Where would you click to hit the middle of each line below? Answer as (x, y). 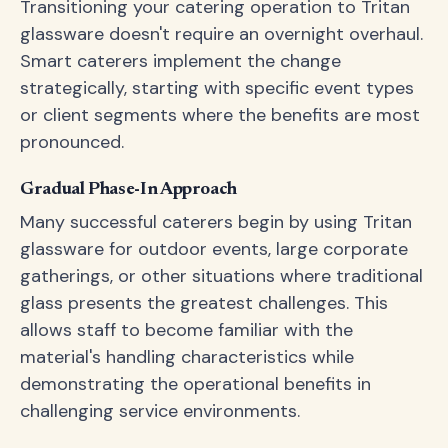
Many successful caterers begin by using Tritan (216, 222)
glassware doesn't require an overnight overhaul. (221, 34)
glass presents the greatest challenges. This (204, 303)
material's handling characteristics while (187, 357)
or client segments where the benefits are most (220, 115)
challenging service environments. (160, 411)
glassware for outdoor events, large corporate (214, 249)
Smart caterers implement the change (180, 61)
